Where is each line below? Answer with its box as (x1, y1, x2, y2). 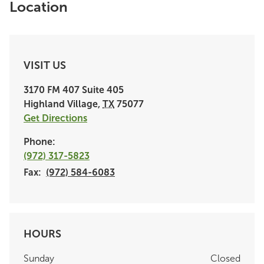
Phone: (24, 136, 55, 147)
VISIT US (24, 59, 66, 72)
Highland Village (24, 98, 98, 110)
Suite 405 (80, 84, 124, 95)
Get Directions (24, 113, 87, 124)
